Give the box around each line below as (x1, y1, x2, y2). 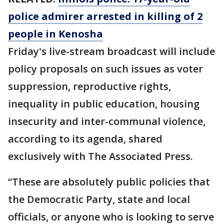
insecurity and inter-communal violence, (8, 114, 205, 128)
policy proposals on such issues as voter (8, 62, 203, 75)
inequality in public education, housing (8, 97, 199, 110)
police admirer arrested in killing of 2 (8, 9, 202, 23)
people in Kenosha (8, 27, 103, 40)
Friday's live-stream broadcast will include (8, 44, 215, 58)
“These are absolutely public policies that (8, 175, 210, 188)
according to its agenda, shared (8, 132, 162, 145)
